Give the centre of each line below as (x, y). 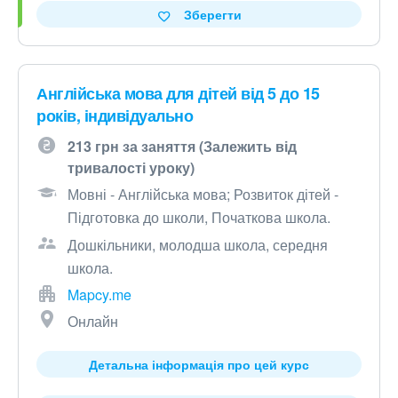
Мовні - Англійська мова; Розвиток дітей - (203, 195)
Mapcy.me (99, 295)
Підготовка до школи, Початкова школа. (199, 218)
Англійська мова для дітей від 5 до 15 (178, 94)
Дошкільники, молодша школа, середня (198, 245)
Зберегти (212, 15)
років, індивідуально (115, 116)
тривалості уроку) (131, 168)
